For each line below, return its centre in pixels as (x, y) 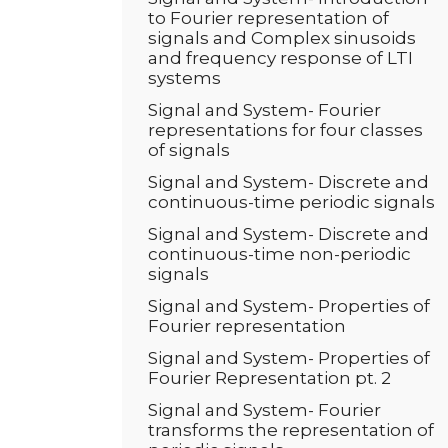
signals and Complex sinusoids (282, 38)
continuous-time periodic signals (291, 202)
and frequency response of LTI (280, 58)
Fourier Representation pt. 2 (269, 378)
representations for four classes (285, 130)
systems (184, 78)
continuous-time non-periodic (279, 254)
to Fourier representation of (268, 18)
